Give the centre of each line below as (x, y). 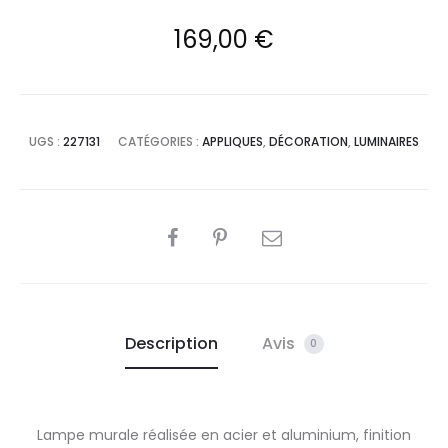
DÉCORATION (308, 141)
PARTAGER (192, 233)
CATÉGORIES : (160, 141)
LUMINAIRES (386, 141)
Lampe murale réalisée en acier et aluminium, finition (224, 434)
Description (171, 343)
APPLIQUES (232, 141)
